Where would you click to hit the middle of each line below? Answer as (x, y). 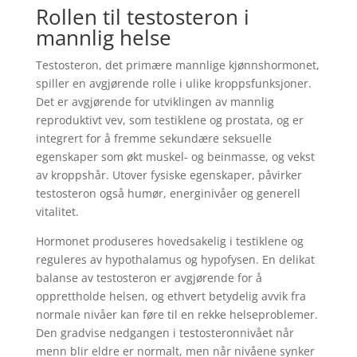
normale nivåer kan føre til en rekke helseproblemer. (177, 314)
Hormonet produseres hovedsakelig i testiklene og (169, 241)
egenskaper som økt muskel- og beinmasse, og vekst (175, 157)
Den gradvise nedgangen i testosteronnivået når (165, 333)
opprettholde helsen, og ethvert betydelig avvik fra (171, 296)
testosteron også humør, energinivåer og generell (168, 193)
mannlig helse (103, 37)
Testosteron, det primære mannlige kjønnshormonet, (177, 65)
